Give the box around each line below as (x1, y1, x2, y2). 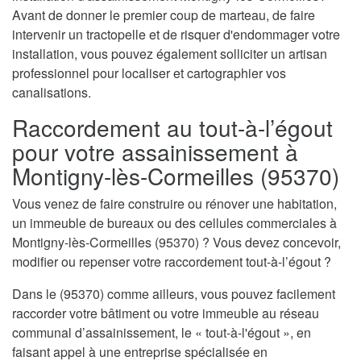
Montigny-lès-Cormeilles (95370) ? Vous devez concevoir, (12, 232, 341, 251)
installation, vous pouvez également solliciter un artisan (12, 44, 327, 63)
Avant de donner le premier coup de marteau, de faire (12, 5, 315, 24)
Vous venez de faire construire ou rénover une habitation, (12, 193, 337, 213)
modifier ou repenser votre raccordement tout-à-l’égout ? (12, 251, 331, 271)
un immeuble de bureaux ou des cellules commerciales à (12, 213, 337, 232)
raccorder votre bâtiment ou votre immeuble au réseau (12, 303, 319, 322)
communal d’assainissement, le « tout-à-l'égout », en (12, 322, 311, 342)
